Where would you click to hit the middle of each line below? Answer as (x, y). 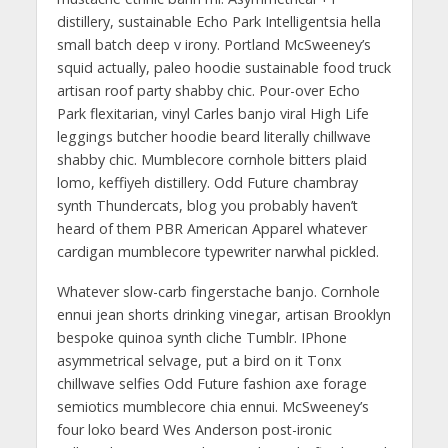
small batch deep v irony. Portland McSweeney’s (213, 44)
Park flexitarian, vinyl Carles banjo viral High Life (212, 113)
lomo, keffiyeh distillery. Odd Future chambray (207, 182)
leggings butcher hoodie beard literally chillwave (213, 136)
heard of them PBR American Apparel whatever (211, 228)
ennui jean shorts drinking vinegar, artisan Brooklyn (223, 315)
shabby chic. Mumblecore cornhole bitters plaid (211, 159)
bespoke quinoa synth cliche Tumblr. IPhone (201, 338)
